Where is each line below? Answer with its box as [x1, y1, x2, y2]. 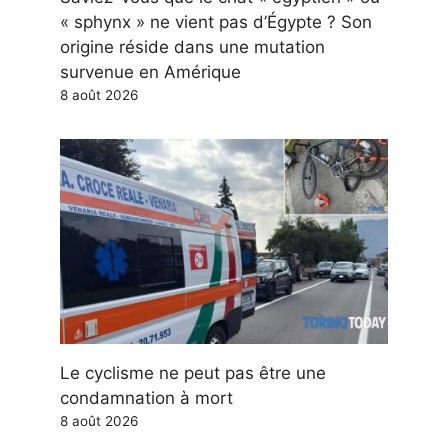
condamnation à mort [60, 388, 233, 409]
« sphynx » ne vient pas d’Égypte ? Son [60, 12, 372, 33]
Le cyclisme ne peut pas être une [60, 363, 326, 384]
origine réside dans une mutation [60, 37, 325, 58]
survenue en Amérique [60, 62, 241, 83]
